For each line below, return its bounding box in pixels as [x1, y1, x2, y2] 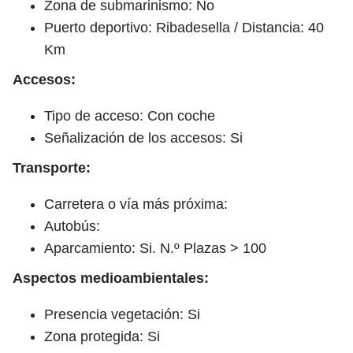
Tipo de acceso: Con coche [44, 107, 215, 124]
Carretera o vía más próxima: [44, 195, 228, 212]
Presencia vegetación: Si [44, 306, 200, 322]
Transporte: [13, 159, 91, 176]
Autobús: [44, 217, 100, 234]
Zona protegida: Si [44, 328, 160, 344]
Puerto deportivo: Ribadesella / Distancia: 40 [44, 19, 324, 35]
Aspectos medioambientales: [13, 269, 209, 286]
